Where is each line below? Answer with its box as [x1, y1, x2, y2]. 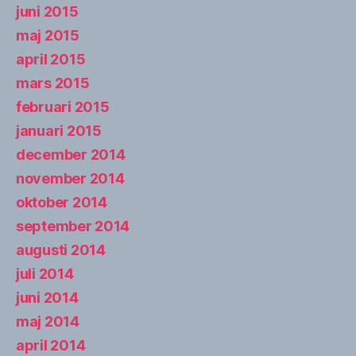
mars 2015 [16, 74, 90, 91]
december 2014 [16, 145, 126, 163]
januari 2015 [16, 122, 102, 139]
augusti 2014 [16, 241, 106, 258]
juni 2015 [16, 2, 79, 20]
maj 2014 [16, 312, 79, 330]
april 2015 [16, 50, 86, 68]
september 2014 [16, 217, 130, 234]
